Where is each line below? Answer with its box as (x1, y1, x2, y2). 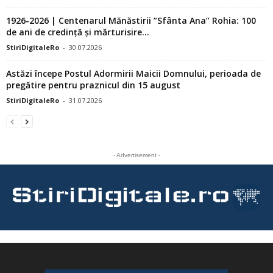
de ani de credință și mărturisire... (6, 26, 149, 38)
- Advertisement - (113, 151, 160, 158)
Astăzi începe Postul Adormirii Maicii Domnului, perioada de (6, 67, 261, 79)
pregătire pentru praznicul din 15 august (6, 79, 180, 91)
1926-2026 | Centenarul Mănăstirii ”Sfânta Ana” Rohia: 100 (6, 14, 256, 26)
